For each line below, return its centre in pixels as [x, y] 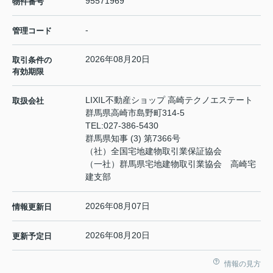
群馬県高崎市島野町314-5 [136, 113]
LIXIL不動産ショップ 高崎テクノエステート [169, 100]
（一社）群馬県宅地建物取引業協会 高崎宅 [171, 164]
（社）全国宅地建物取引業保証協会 [154, 151]
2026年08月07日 [118, 206]
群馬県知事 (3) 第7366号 [133, 139]
